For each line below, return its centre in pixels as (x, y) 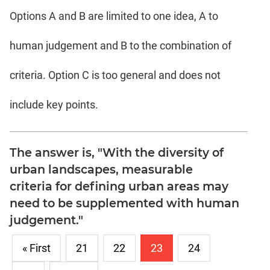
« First (36, 248)
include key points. (54, 104)
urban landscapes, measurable (101, 169)
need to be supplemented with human (124, 203)
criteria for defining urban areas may (119, 186)
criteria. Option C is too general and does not (115, 75)
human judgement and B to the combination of (121, 45)
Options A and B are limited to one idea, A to (114, 16)
